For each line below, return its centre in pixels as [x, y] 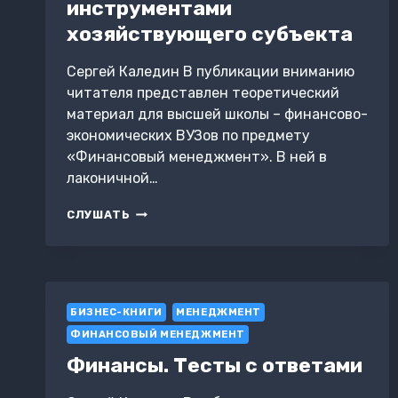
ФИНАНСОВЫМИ [183, 229]
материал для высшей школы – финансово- [217, 115]
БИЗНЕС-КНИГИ [116, 313]
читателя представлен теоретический [203, 93]
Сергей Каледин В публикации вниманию [211, 72]
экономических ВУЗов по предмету [188, 136]
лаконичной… [112, 179]
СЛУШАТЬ [99, 215]
